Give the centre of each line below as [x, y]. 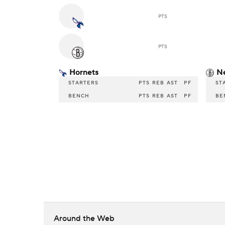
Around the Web [84, 219]
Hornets [84, 73]
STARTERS [83, 83]
